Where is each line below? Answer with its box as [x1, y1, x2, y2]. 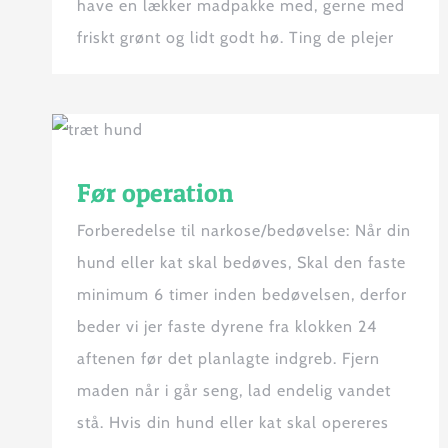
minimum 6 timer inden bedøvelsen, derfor [77, 285, 407, 305]
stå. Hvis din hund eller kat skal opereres [77, 413, 389, 433]
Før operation [77, 177, 233, 209]
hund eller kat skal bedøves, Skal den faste [77, 253, 406, 273]
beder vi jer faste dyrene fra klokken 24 [77, 317, 377, 337]
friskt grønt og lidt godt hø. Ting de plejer [77, 28, 394, 48]
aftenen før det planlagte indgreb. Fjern [77, 349, 380, 369]
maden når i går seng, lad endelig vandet [77, 381, 391, 401]
